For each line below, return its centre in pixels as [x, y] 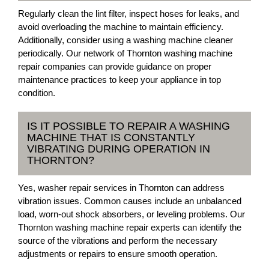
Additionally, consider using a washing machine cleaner [125, 40]
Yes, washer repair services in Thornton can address [121, 188]
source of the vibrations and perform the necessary [118, 240]
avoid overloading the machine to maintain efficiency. [121, 27]
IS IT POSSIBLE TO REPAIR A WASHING [128, 126]
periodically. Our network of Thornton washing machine [125, 53]
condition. [37, 93]
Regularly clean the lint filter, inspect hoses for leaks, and [128, 14]
